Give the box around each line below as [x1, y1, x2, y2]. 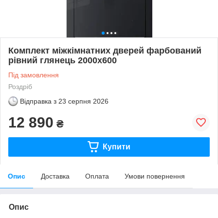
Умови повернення [125, 172, 185, 180]
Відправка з [20, 97, 56, 105]
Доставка [41, 172, 70, 180]
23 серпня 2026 [58, 97, 109, 105]
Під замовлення [8, 71, 59, 79]
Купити [102, 142, 130, 151]
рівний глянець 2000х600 [8, 55, 117, 65]
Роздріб [8, 82, 32, 91]
